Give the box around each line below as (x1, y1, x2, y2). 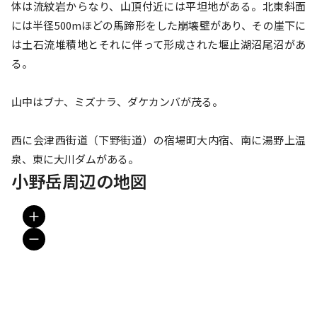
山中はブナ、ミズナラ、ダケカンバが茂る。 (11, 93, 223, 109)
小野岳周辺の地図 (11, 168, 147, 193)
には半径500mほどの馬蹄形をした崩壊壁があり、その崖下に (11, 17, 306, 33)
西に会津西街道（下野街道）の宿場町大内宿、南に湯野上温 (11, 132, 306, 147)
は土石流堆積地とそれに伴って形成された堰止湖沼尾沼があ (11, 36, 306, 52)
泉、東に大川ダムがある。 (11, 151, 139, 166)
